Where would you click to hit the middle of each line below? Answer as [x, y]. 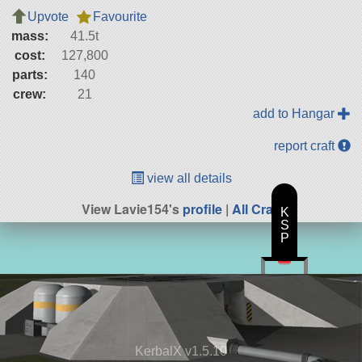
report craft [306, 145]
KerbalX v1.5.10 [181, 351]
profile [202, 208]
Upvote [48, 16]
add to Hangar [296, 113]
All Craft [256, 208]
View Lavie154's [132, 208]
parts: [29, 74]
